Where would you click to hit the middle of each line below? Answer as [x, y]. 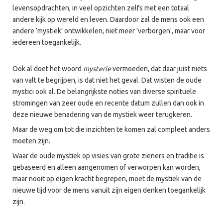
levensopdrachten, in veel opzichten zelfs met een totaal [101, 8]
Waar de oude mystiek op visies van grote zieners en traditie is [108, 156]
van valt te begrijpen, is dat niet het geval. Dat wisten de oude [107, 80]
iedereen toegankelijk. [47, 42]
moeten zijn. [31, 141]
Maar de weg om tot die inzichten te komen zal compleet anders [111, 129]
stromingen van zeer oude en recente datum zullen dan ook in [108, 103]
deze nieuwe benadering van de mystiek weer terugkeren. [102, 114]
